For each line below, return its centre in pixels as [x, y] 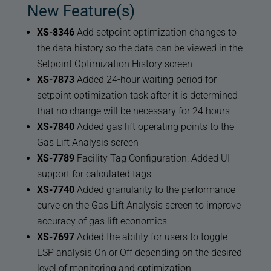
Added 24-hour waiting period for [145, 80]
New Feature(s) [81, 11]
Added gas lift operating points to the [154, 127]
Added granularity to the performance [155, 190]
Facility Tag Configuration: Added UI [152, 158]
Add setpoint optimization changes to [155, 33]
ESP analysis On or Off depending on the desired [139, 253]
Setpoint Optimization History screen [114, 64]
